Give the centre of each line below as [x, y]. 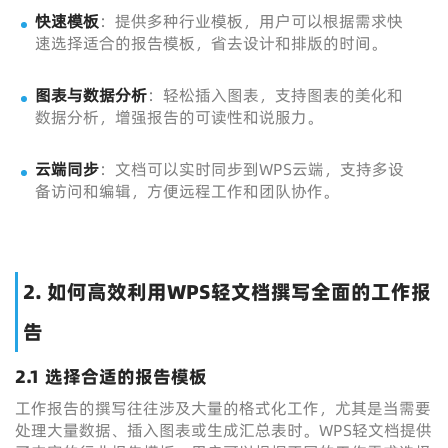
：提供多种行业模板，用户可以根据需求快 [251, 21]
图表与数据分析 [91, 95]
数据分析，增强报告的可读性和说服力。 [179, 117]
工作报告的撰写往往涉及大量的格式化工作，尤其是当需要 [223, 408]
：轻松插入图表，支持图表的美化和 [275, 95]
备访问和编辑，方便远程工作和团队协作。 [187, 191]
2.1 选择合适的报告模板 [111, 376]
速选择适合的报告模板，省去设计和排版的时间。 [211, 43]
